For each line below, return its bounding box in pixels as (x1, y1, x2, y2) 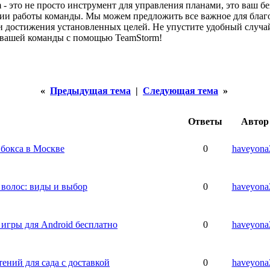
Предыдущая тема (50, 86, 131, 96)
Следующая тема (143, 86, 218, 96)
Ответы (188, 116, 222, 127)
